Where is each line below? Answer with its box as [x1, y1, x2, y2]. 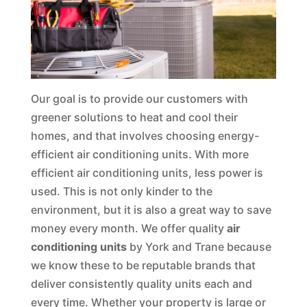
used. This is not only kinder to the [30, 184, 212, 199]
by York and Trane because [126, 240, 271, 254]
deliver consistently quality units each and [30, 277, 252, 291]
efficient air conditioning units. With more [30, 147, 249, 162]
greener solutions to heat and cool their [30, 110, 238, 125]
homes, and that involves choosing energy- [30, 129, 259, 143]
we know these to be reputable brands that [30, 258, 256, 273]
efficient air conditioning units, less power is [30, 166, 263, 180]
